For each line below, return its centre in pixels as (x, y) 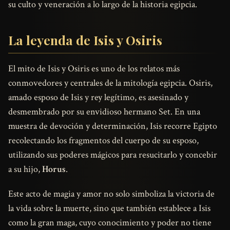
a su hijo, (25, 169)
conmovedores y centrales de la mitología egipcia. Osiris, (110, 83)
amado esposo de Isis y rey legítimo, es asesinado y (98, 98)
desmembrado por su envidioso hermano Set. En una (104, 112)
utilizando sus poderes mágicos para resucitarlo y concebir (113, 155)
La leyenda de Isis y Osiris (85, 40)
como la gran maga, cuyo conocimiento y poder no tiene (110, 223)
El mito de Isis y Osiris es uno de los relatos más (94, 69)
